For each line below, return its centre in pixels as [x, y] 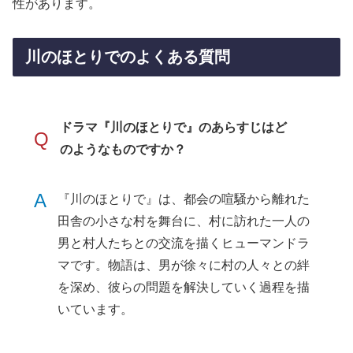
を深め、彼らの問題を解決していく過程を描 [184, 288]
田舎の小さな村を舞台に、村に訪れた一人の [184, 221]
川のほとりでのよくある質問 [128, 56]
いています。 [96, 310]
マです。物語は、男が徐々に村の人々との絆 [184, 266]
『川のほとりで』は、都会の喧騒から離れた [184, 199]
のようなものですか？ [123, 150]
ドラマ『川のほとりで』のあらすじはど [174, 128]
